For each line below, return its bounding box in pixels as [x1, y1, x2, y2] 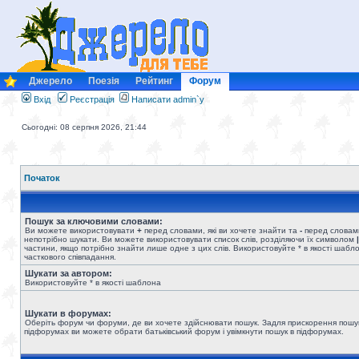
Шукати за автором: [25, 268, 112, 278]
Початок [24, 173, 60, 183]
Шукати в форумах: [25, 309, 111, 318]
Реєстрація [67, 95, 115, 104]
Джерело [29, 75, 72, 87]
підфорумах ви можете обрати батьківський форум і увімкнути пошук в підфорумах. [24, 327, 344, 336]
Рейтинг [135, 75, 173, 87]
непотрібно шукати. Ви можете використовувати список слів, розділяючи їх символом [24, 235, 357, 244]
